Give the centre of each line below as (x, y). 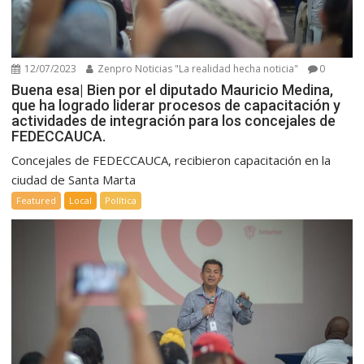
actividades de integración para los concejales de (174, 120)
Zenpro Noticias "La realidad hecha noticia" (197, 68)
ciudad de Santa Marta (74, 179)
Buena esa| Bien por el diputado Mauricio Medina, (173, 89)
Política (121, 200)
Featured (37, 200)
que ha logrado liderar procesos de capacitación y (176, 105)
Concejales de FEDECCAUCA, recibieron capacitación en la (171, 160)
